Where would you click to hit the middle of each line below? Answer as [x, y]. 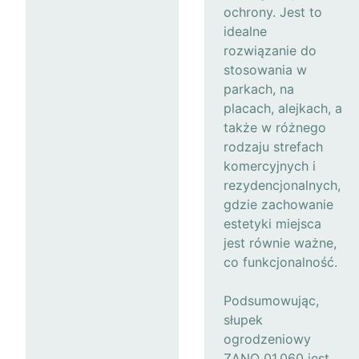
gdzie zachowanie [278, 204]
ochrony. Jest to [273, 12]
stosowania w [265, 69]
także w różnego [275, 127]
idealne [245, 31]
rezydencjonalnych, [282, 185]
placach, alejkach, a [283, 108]
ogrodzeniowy [267, 339]
